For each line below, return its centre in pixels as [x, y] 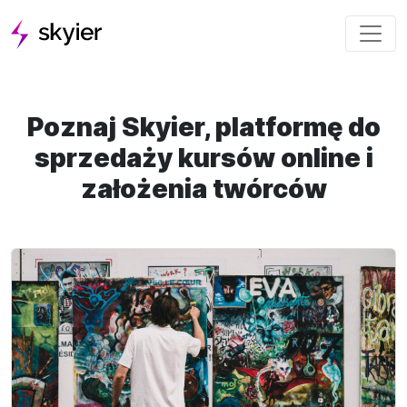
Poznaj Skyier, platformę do [203, 126]
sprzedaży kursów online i [203, 157]
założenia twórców [203, 188]
